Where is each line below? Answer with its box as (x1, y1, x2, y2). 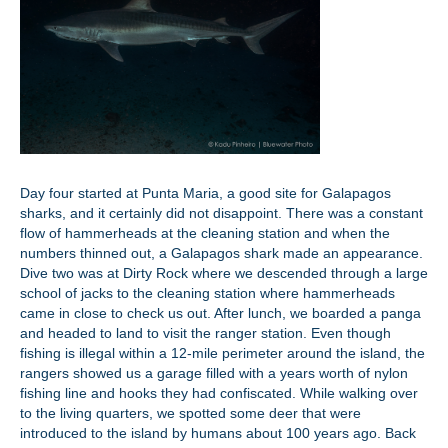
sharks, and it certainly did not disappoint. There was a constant (20, 205, 423, 221)
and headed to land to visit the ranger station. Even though (20, 325, 391, 341)
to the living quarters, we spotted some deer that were (20, 405, 361, 421)
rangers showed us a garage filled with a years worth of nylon (20, 365, 408, 381)
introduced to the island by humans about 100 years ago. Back (20, 425, 416, 441)
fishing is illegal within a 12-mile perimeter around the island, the (20, 345, 425, 361)
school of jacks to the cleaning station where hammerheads (20, 285, 395, 301)
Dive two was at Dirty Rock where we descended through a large (20, 265, 428, 281)
